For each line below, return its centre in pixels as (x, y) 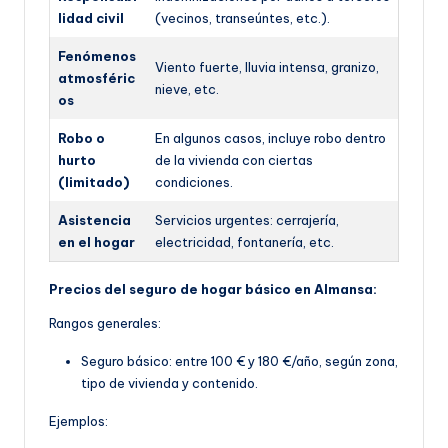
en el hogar (96, 242)
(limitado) (93, 182)
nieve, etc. (187, 89)
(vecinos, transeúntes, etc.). (242, 18)
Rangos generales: (105, 323)
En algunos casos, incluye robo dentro (270, 138)
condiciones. (194, 182)
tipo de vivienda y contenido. (169, 383)
